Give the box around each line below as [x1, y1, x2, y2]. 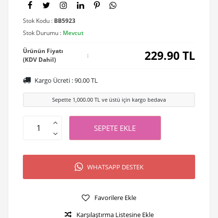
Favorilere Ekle [94, 193, 136, 202]
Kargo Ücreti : [33, 76, 74, 85]
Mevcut [62, 29, 84, 37]
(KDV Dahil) [22, 55, 56, 64]
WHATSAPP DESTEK [87, 162, 144, 171]
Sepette [52, 96, 73, 104]
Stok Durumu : [22, 29, 63, 37]
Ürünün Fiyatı [22, 47, 63, 55]
